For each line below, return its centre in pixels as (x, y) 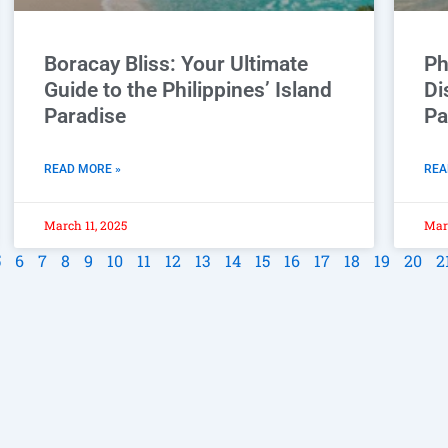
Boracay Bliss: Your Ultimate (176, 63)
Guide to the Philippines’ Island (188, 89)
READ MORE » (82, 168)
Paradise (85, 115)
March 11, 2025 (85, 224)
